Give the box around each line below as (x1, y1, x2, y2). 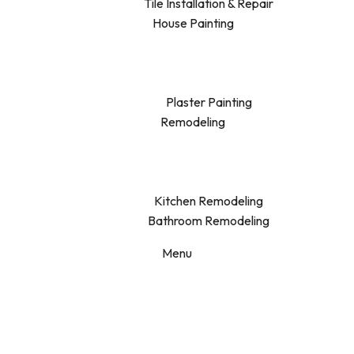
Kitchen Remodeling (154, 193, 263, 209)
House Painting (152, 15, 234, 31)
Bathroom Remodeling (148, 213, 269, 228)
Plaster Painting (165, 94, 252, 110)
